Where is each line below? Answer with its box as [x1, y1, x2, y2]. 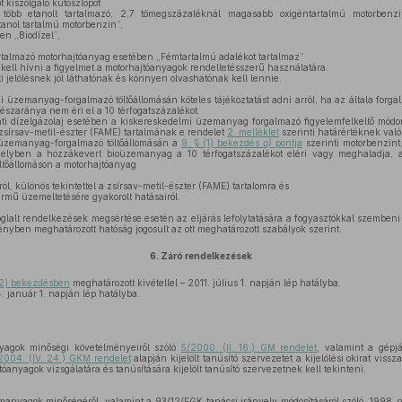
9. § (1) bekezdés [180, 137, 264, 148]
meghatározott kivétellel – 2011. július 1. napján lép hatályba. [69, 277, 341, 288]
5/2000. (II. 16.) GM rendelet [180, 342, 318, 353]
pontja [272, 137, 302, 148]
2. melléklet [226, 127, 279, 137]
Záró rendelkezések [160, 250, 252, 261]
